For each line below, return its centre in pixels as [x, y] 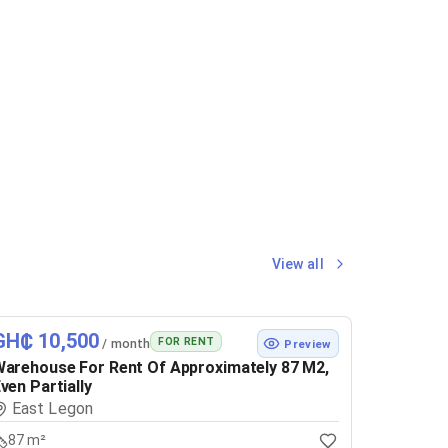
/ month [125, 343]
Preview [307, 343]
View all [297, 264]
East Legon [52, 408]
